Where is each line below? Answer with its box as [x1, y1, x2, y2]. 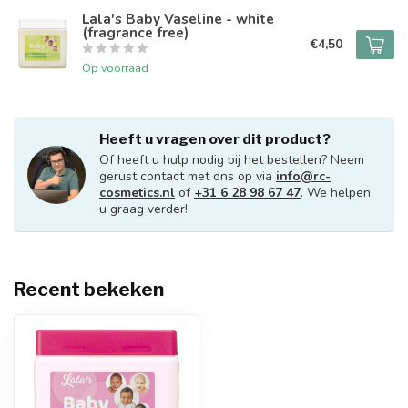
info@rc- [276, 168, 331, 185]
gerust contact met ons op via [99, 168, 276, 185]
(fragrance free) [82, 23, 189, 42]
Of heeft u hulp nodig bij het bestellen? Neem [99, 151, 364, 168]
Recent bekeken [14, 278, 164, 301]
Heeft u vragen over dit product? [99, 130, 331, 148]
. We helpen [301, 184, 371, 201]
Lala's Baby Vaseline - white [82, 9, 274, 28]
